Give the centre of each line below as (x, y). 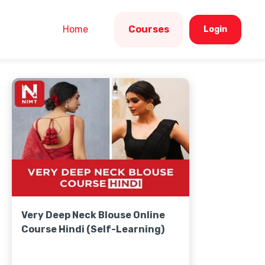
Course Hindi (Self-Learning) (93, 229)
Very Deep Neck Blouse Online (93, 215)
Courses (149, 29)
